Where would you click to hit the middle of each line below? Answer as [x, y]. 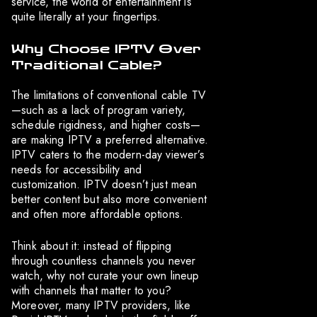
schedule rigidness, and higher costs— [106, 125]
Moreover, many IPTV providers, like [101, 306]
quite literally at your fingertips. [86, 17]
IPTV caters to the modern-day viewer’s [108, 155]
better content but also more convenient [109, 200]
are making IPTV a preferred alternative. [110, 140]
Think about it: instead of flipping [92, 246]
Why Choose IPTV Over [106, 49]
